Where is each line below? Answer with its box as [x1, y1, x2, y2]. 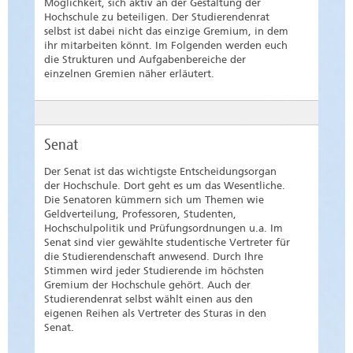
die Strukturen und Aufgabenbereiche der [44, 54, 246, 66]
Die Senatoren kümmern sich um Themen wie [44, 194, 264, 206]
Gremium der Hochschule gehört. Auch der [44, 279, 251, 292]
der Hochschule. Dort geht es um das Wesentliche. [44, 180, 285, 192]
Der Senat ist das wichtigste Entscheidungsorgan [44, 165, 277, 178]
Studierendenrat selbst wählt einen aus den [44, 293, 253, 306]
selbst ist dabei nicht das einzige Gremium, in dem [44, 25, 288, 38]
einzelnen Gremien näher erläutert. [44, 68, 214, 80]
